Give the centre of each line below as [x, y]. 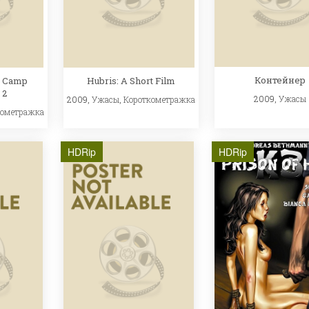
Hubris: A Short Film [131, 80]
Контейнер [280, 80]
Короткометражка [159, 99]
